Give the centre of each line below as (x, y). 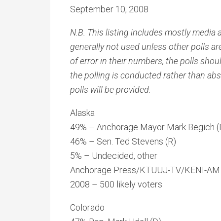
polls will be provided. (110, 90)
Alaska (82, 113)
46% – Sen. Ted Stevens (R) (123, 141)
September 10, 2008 (109, 9)
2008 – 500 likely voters (116, 184)
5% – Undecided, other (114, 156)
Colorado (87, 207)
